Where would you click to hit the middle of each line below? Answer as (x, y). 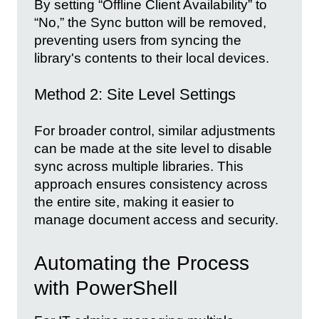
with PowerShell (106, 288)
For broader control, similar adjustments (155, 131)
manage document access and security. (156, 220)
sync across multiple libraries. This (139, 167)
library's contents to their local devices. (152, 58)
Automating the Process (142, 263)
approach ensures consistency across (151, 184)
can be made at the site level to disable (153, 149)
